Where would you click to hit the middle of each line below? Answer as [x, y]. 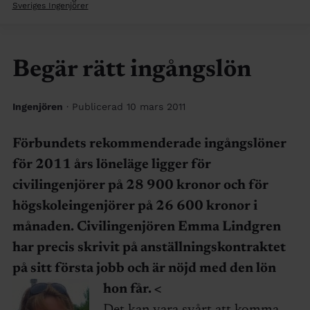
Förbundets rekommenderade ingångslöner [149, 144]
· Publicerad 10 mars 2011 [126, 106]
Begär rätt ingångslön [131, 71]
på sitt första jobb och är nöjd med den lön [144, 268]
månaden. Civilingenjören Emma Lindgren [146, 227]
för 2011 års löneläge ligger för [111, 164]
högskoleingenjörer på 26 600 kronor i [135, 206]
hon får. [128, 289]
